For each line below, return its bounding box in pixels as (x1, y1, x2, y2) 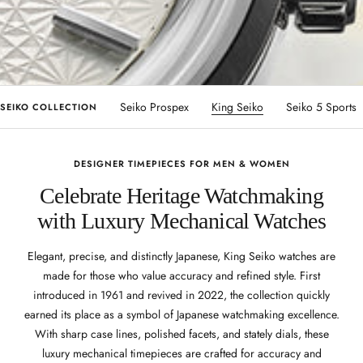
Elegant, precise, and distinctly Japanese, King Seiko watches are (28, 248, 335, 265)
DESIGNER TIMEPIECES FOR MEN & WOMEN (73, 157, 290, 171)
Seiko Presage (28, 99, 97, 116)
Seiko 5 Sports (286, 99, 357, 116)
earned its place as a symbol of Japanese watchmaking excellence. (23, 306, 340, 323)
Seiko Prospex (120, 99, 189, 116)
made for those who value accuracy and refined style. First (43, 267, 320, 284)
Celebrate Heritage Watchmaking (40, 183, 323, 209)
